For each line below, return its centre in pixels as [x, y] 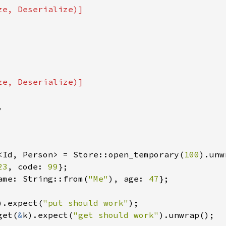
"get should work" [116, 215]
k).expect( [48, 215]
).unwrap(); [187, 215]
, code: [28, 166]
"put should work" [86, 203]
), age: [129, 179]
